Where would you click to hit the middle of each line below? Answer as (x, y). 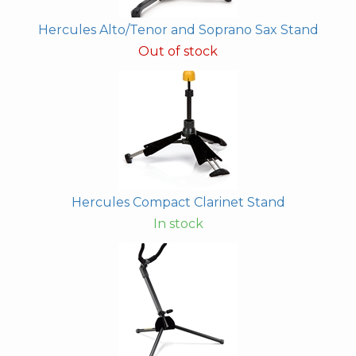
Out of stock (178, 52)
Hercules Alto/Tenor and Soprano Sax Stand (178, 30)
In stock (178, 224)
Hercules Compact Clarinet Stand (178, 203)
